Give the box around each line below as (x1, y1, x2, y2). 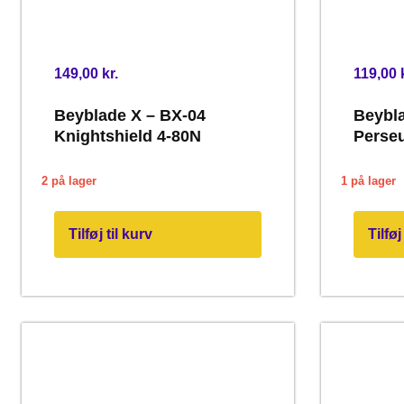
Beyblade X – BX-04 (54, 106, 206, 125)
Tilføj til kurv (69, 226, 153, 243)
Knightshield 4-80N (54, 127, 201, 146)
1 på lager (340, 173, 396, 188)
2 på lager (41, 173, 96, 188)
